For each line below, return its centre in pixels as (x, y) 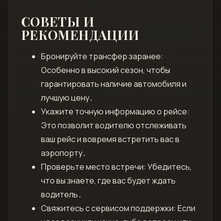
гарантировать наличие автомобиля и (113, 84)
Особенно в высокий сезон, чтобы (105, 70)
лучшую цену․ (67, 98)
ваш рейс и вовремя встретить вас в (110, 139)
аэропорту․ (63, 153)
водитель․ (61, 195)
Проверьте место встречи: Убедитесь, (116, 167)
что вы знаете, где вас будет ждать (108, 181)
